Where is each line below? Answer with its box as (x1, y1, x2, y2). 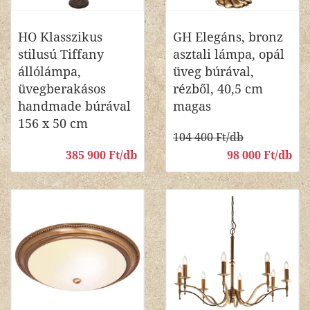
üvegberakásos (18, 82, 106, 96)
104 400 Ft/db (173, 131, 244, 144)
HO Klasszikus (18, 30, 102, 44)
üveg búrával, (173, 64, 254, 79)
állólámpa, (18, 64, 81, 79)
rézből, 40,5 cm (173, 82, 263, 96)
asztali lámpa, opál (173, 47, 284, 62)
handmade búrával (18, 99, 131, 113)
